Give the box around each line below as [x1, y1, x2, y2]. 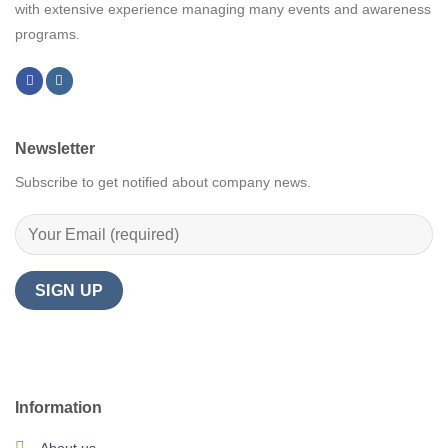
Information [14, 399, 102, 417]
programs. [15, 26, 80, 42]
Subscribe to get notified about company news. [15, 173, 311, 190]
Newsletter [15, 139, 95, 157]
